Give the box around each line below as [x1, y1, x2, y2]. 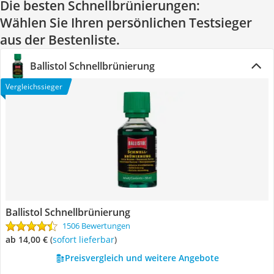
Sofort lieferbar [57, 234, 114, 245]
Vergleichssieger [6, 81, 62, 92]
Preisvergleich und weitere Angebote [64, 252, 219, 264]
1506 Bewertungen [62, 220, 130, 231]
